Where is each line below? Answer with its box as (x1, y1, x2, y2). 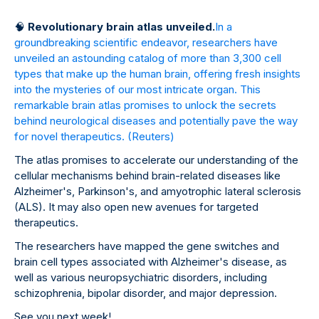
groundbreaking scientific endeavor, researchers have (14, 36, 278, 50)
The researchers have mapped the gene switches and (14, 239, 279, 253)
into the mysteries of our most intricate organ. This (14, 83, 261, 97)
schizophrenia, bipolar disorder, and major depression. (14, 286, 277, 300)
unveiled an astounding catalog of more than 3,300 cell (14, 51, 281, 66)
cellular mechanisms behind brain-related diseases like (14, 169, 281, 183)
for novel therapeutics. (14, 130, 127, 144)
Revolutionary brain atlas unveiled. (28, 20, 215, 34)
